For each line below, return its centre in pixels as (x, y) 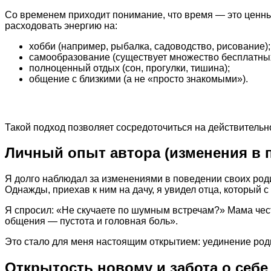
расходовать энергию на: (61, 25)
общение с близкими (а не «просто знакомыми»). (139, 79)
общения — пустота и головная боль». (91, 221)
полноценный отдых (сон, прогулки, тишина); (129, 68)
